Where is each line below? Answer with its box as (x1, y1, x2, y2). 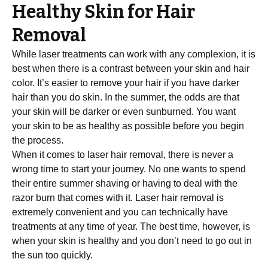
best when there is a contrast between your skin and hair (12, 63, 249, 74)
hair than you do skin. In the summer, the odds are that (12, 92, 239, 102)
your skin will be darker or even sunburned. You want (12, 106, 236, 117)
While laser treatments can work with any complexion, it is (12, 49, 255, 59)
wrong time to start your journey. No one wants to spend (12, 164, 246, 174)
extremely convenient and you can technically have (12, 207, 228, 217)
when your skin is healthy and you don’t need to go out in (12, 236, 252, 246)
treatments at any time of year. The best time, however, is (12, 221, 250, 232)
